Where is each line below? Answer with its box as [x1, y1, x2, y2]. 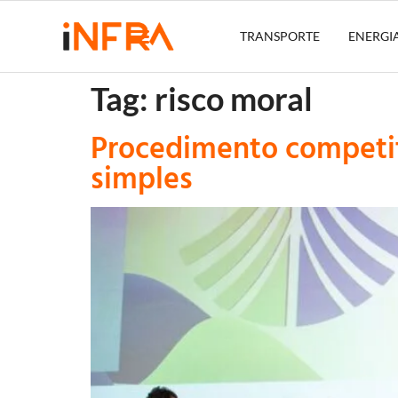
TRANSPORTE [239, 28, 320, 44]
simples [91, 155, 193, 200]
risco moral [155, 79, 313, 118]
